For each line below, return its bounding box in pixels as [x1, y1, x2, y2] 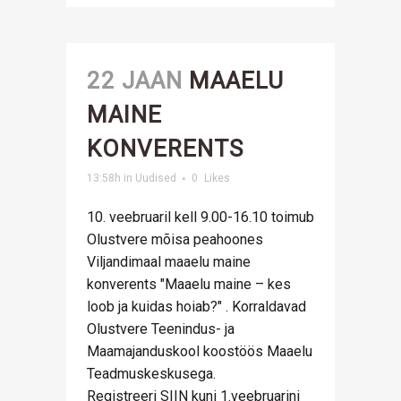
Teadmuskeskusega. [87, 365, 216, 382]
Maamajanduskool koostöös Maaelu [87, 343, 312, 360]
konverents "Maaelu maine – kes [87, 276, 291, 293]
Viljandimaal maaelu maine [87, 253, 251, 270]
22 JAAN [87, 67, 183, 94]
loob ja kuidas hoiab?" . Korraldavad [87, 298, 306, 315]
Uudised [135, 172, 176, 184]
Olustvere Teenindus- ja [87, 320, 235, 337]
